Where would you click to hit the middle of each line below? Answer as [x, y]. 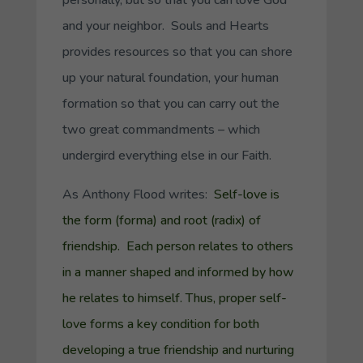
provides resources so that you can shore [177, 52]
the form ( [90, 221]
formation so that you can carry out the [171, 104]
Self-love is [246, 195]
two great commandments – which [161, 130]
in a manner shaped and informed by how [178, 273]
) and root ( [184, 221]
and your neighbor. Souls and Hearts [165, 26]
